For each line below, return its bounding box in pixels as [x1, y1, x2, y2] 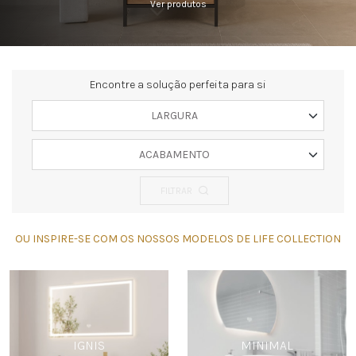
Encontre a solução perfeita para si [90, 78, 266, 91]
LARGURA [150, 109, 198, 122]
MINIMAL [241, 338, 293, 353]
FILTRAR [161, 185, 192, 196]
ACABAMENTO [138, 148, 210, 161]
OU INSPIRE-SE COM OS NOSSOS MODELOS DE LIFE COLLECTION [15, 232, 341, 246]
